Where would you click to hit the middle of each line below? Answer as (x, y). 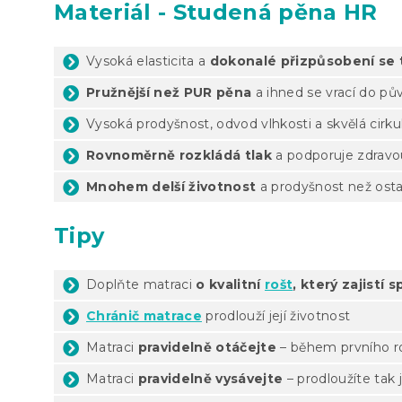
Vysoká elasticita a (148, 61)
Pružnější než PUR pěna (169, 92)
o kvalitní (231, 284)
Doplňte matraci (141, 284)
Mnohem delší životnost (171, 186)
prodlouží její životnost (276, 315)
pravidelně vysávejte (210, 378)
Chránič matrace (144, 315)
